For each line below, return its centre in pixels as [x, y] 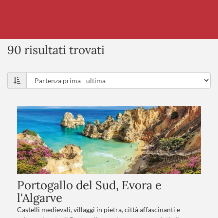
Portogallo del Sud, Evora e [89, 185]
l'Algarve [40, 198]
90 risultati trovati [56, 50]
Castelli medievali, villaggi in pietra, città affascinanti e [99, 209]
